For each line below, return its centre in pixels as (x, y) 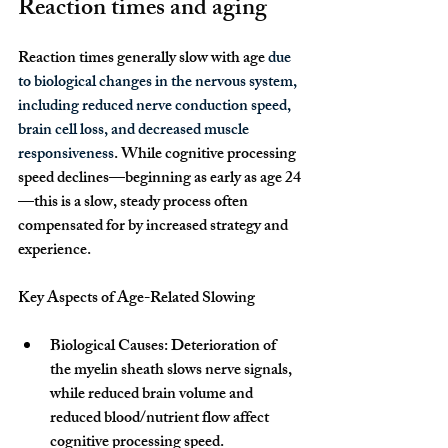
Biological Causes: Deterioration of (164, 347)
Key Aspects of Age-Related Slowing (136, 299)
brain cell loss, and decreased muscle (135, 131)
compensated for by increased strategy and (154, 227)
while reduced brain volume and (153, 395)
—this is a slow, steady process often (134, 203)
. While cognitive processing (206, 155)
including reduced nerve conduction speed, (156, 107)
